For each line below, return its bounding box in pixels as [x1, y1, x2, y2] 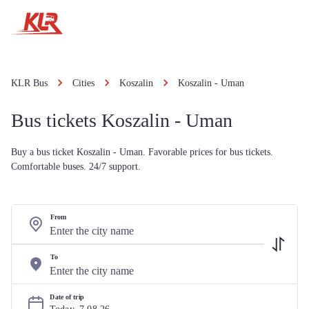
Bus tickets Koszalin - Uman [11, 110, 232, 131]
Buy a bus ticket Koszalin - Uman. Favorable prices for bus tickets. [11, 147, 273, 157]
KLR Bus [11, 78, 48, 88]
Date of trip [50, 292, 85, 301]
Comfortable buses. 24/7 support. [11, 161, 141, 172]
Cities [72, 78, 94, 88]
